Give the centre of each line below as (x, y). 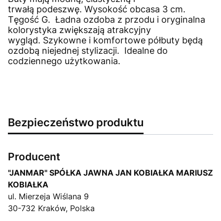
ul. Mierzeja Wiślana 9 (48, 196)
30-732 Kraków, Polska (51, 208)
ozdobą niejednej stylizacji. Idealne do (88, 51)
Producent (34, 157)
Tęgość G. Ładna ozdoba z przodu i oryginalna (107, 19)
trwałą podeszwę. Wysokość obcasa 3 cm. (97, 9)
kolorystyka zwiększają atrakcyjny (79, 30)
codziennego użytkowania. (69, 61)
